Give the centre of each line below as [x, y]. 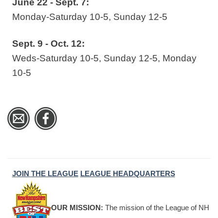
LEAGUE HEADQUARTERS [127, 174]
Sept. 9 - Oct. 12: [49, 43]
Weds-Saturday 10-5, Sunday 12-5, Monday [104, 58]
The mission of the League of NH [156, 207]
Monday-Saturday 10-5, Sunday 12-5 [90, 17]
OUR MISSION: [77, 207]
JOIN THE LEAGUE [45, 174]
